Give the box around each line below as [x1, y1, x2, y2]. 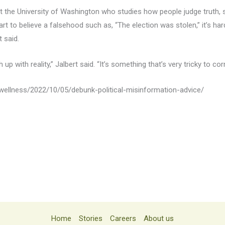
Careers [110, 214, 136, 223]
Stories [79, 214, 102, 223]
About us [144, 214, 174, 223]
